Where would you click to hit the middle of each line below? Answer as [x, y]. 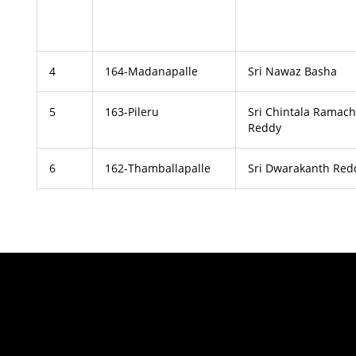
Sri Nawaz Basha [294, 71]
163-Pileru [132, 112]
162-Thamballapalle [158, 168]
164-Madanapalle [152, 71]
